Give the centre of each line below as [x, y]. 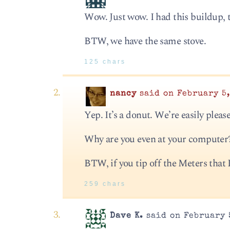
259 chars [105, 184]
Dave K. [127, 216]
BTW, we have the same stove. [145, 41]
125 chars [105, 62]
